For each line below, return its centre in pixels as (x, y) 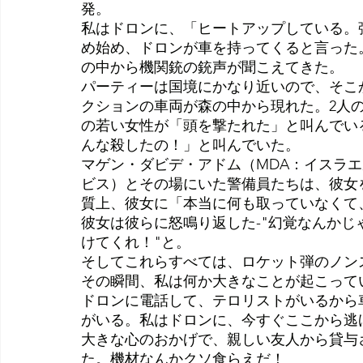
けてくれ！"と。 (136, 242)
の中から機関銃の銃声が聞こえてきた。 (212, 67)
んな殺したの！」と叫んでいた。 (190, 145)
